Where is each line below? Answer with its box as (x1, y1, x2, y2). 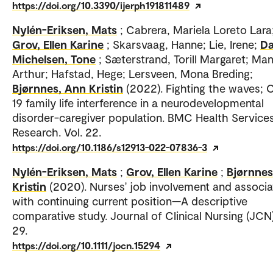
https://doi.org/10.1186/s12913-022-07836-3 (12, 141, 207, 154)
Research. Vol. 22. (12, 125, 101, 140)
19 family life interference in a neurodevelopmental (12, 96, 264, 110)
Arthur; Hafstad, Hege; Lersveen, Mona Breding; (12, 66, 253, 81)
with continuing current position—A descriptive (12, 194, 247, 208)
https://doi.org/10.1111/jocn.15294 (12, 239, 160, 252)
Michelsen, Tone (12, 52, 96, 66)
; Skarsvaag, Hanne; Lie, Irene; (107, 37, 260, 52)
